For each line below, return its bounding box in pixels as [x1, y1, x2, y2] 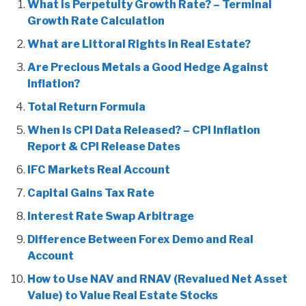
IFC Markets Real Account [27, 163, 170, 176]
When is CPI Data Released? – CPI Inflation [27, 123, 260, 137]
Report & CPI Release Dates [27, 139, 180, 153]
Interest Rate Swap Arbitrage [27, 209, 194, 223]
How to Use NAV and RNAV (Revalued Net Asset [27, 272, 288, 286]
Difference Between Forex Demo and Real [27, 232, 253, 246]
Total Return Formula [27, 100, 145, 113]
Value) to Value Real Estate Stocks [27, 288, 218, 302]
